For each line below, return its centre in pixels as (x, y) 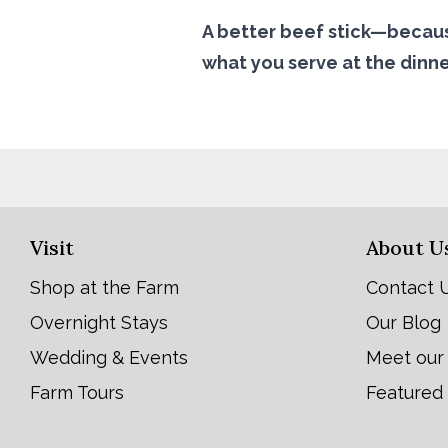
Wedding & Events (109, 357)
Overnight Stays (99, 322)
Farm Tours (77, 392)
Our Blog (403, 322)
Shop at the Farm (104, 287)
